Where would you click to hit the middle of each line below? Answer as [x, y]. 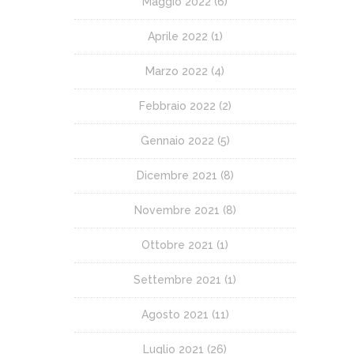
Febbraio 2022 [177, 106]
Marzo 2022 [177, 71]
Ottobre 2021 [177, 245]
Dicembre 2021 [177, 175]
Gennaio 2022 [177, 141]
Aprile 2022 [177, 36]
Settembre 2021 [177, 280]
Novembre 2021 [177, 210]
